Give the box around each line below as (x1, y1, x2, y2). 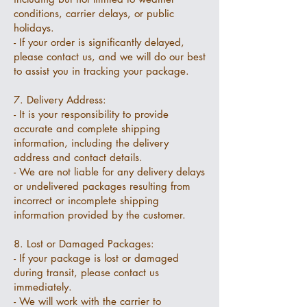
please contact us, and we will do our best (14, 50, 206, 63)
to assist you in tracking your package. (14, 64, 189, 77)
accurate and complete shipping (14, 122, 160, 135)
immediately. (14, 280, 72, 293)
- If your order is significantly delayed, (14, 36, 184, 49)
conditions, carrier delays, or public (14, 7, 174, 20)
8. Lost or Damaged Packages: (14, 237, 154, 250)
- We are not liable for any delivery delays (14, 165, 205, 178)
